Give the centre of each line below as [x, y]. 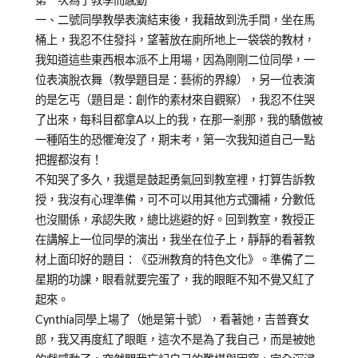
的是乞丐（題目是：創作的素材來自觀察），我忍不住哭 [175, 99]
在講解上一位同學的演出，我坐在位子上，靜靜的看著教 [175, 239]
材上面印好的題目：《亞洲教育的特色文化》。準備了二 [175, 259]
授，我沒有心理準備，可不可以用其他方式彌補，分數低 [175, 199]
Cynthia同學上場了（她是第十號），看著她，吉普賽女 [172, 319]
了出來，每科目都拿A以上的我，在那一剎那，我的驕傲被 [179, 119]
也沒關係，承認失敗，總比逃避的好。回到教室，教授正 [175, 219]
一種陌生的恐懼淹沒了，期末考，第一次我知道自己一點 [175, 139]
